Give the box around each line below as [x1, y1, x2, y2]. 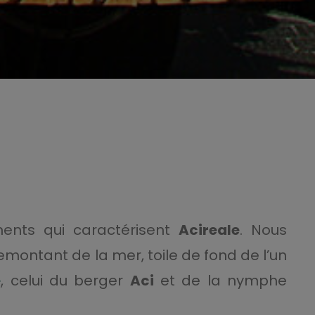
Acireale [179, 220, 240, 240]
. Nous [240, 220, 288, 240]
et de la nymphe [153, 271, 288, 290]
